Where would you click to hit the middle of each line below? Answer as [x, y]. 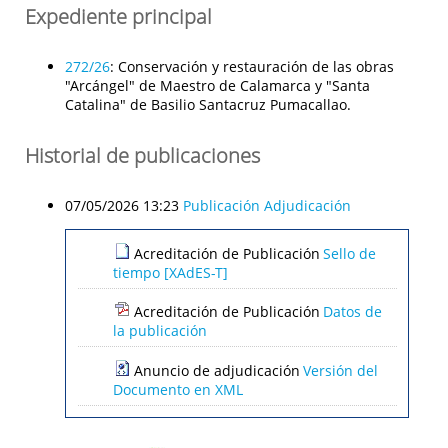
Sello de [349, 253]
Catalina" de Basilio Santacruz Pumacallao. [208, 104]
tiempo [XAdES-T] [170, 270]
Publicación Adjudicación [267, 205]
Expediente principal [118, 16]
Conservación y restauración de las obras [256, 66]
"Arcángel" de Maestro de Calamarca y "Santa [217, 85]
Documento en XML [177, 387]
